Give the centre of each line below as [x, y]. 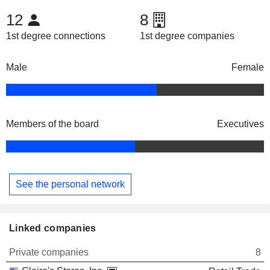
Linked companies [53, 228]
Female [248, 67]
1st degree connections [56, 36]
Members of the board [52, 124]
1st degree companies [187, 36]
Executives [240, 124]
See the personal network [70, 184]
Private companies [49, 252]
